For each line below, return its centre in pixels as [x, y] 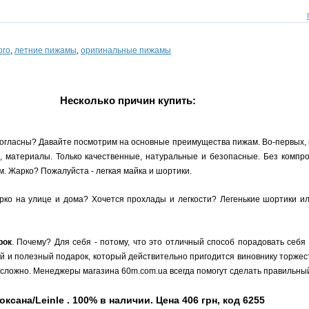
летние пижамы [46, 50]
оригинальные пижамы [126, 50]
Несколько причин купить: [128, 100]
